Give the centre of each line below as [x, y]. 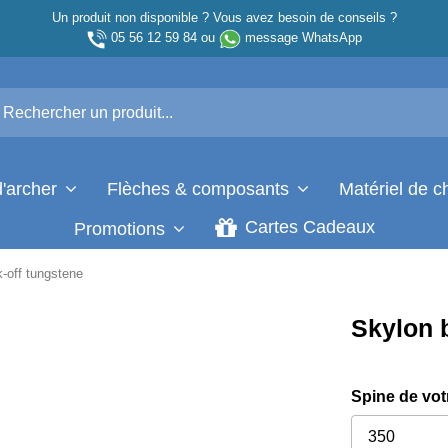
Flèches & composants [200, 188]
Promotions [121, 228]
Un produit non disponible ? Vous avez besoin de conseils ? [224, 17]
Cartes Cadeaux [307, 227]
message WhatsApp [303, 37]
